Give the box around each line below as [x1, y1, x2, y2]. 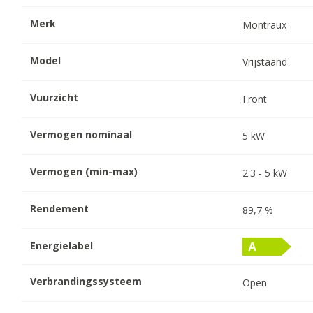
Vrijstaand [242, 54, 288, 68]
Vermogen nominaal [30, 127, 133, 141]
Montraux [242, 17, 287, 31]
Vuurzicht [30, 90, 79, 104]
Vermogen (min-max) [30, 164, 138, 178]
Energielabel [30, 238, 94, 252]
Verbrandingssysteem [30, 274, 143, 288]
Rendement [30, 201, 89, 215]
